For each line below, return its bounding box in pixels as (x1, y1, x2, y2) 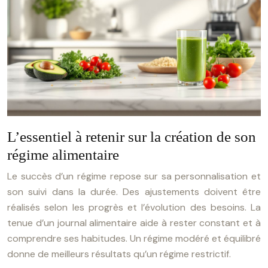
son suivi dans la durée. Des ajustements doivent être (7, 185, 261, 198)
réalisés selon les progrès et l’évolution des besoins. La (7, 201, 261, 214)
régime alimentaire (7, 147, 119, 163)
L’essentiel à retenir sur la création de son (7, 129, 256, 145)
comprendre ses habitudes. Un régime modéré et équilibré (7, 232, 261, 245)
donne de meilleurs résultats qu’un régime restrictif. (7, 248, 231, 260)
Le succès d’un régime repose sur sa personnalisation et (7, 170, 261, 182)
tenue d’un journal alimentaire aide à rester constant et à (7, 217, 261, 229)
